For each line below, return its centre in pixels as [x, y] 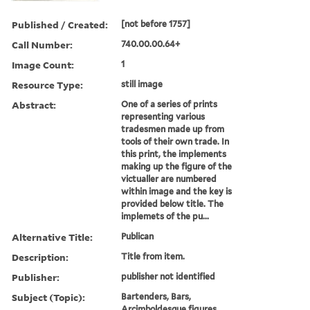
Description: [40, 257]
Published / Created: [60, 24]
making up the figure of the [177, 166]
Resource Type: [47, 84]
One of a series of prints [170, 104]
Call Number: [42, 44]
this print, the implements [174, 154]
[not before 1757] [156, 24]
